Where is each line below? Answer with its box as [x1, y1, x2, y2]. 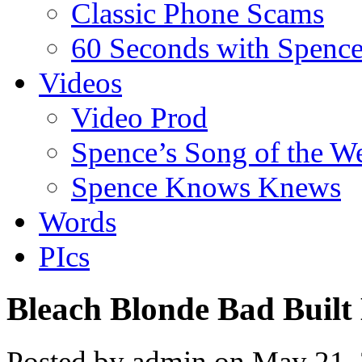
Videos [39, 65, 122, 99]
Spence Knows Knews [71, 170, 341, 204]
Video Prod [71, 100, 208, 134]
